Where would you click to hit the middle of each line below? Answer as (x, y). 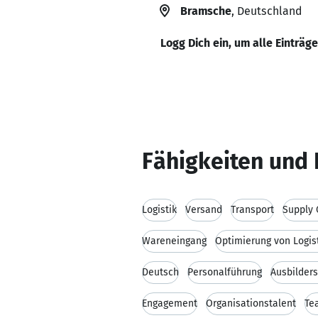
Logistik (159, 210)
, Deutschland (267, 11)
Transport (252, 210)
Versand (204, 210)
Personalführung (225, 272)
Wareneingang (174, 241)
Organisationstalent (251, 303)
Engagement (170, 303)
